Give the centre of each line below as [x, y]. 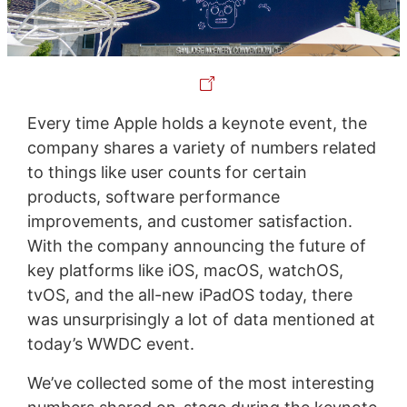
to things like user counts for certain [167, 172]
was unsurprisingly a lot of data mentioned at [201, 319]
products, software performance [153, 196]
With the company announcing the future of [196, 245]
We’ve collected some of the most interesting [200, 382]
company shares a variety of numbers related [201, 147]
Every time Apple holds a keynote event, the [197, 123]
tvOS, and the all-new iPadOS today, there [189, 294]
